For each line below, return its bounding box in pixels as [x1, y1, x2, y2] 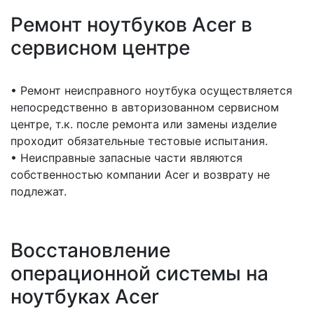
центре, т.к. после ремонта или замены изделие [11, 117, 277, 131]
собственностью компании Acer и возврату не [11, 168, 270, 182]
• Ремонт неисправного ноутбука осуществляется [11, 83, 292, 97]
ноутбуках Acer [11, 285, 159, 308]
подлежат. [11, 184, 67, 198]
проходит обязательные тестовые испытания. [11, 134, 268, 148]
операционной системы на [11, 261, 268, 285]
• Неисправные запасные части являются [11, 151, 243, 165]
